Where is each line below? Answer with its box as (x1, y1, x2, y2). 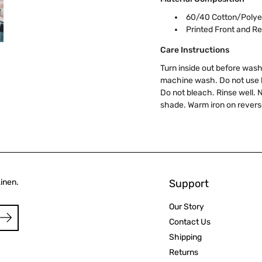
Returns (168, 247, 198, 257)
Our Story (168, 201, 204, 212)
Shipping (168, 232, 202, 242)
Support (168, 177, 209, 190)
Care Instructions (160, 44, 229, 55)
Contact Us (168, 216, 211, 227)
